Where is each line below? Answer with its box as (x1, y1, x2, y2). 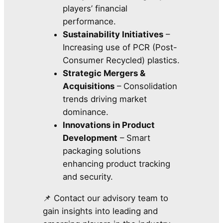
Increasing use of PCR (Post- (63, 42, 178, 53)
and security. (63, 172, 113, 182)
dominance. (63, 107, 109, 117)
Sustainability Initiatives (63, 29, 164, 40)
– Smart (117, 133, 151, 143)
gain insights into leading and (43, 206, 158, 217)
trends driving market (63, 94, 147, 105)
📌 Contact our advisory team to (43, 193, 169, 204)
